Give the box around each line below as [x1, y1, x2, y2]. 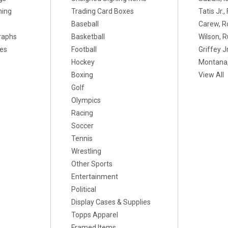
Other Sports [71, 160, 113, 168]
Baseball [71, 20, 99, 28]
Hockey [71, 58, 95, 66]
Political [71, 185, 97, 193]
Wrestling [71, 147, 102, 155]
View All [198, 71, 224, 79]
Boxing [71, 71, 94, 79]
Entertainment [71, 173, 119, 181]
